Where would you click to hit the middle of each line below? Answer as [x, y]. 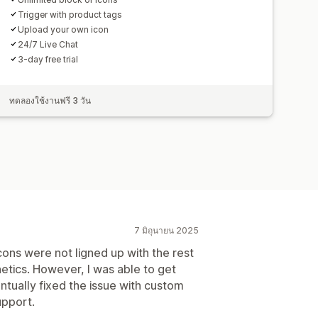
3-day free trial [48, 59]
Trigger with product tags [70, 14]
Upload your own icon [64, 29]
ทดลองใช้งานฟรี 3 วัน [50, 100]
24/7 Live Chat [48, 44]
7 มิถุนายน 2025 [166, 230]
